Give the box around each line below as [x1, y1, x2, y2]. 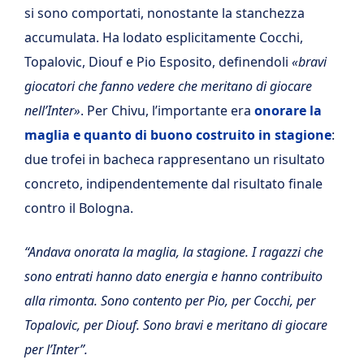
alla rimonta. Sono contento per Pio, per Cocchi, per [24, 292, 315, 310]
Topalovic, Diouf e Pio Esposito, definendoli [24, 53, 292, 71]
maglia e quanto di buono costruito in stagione [24, 126, 331, 144]
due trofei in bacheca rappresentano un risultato [24, 150, 325, 168]
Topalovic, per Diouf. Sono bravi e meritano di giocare [24, 316, 327, 334]
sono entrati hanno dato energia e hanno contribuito [24, 267, 323, 285]
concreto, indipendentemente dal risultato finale [24, 175, 323, 193]
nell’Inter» [24, 102, 80, 119]
